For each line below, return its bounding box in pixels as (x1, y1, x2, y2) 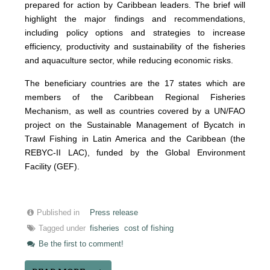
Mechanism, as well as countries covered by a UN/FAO (25, 106, 245, 116)
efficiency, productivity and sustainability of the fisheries (25, 42, 245, 52)
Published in (37, 209, 80, 218)
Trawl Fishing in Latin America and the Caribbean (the (25, 134, 245, 144)
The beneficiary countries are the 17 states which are (25, 78, 245, 89)
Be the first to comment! (36, 240, 124, 249)
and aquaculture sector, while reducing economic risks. (25, 55, 234, 66)
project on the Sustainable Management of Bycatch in (25, 120, 245, 130)
